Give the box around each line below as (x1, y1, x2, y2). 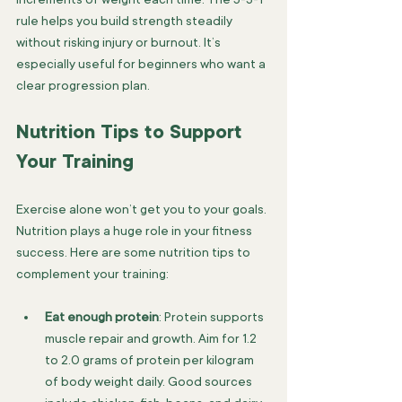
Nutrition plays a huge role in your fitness (16, 223, 255, 238)
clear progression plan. (16, 78, 150, 92)
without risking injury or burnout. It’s (16, 35, 223, 49)
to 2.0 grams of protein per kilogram (45, 353, 257, 367)
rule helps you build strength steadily (16, 13, 235, 28)
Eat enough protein (45, 310, 159, 324)
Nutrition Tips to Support (16, 121, 248, 143)
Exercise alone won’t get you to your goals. (16, 202, 269, 216)
